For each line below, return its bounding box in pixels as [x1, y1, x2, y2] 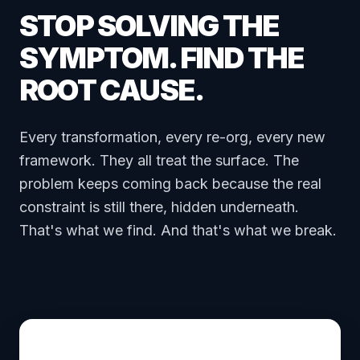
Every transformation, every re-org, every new [19, 129, 325, 146]
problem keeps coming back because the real [19, 175, 321, 193]
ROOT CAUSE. [19, 72, 204, 108]
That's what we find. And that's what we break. [19, 222, 337, 239]
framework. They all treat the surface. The [19, 152, 299, 170]
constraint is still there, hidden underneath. [19, 198, 299, 216]
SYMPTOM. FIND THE [19, 40, 305, 76]
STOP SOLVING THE [19, 8, 280, 44]
